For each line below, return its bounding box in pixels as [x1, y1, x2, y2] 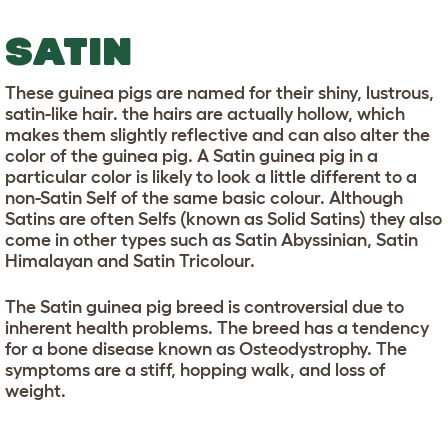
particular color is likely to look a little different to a [5, 167, 417, 188]
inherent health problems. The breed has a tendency [5, 318, 429, 339]
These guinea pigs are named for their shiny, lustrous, [5, 83, 434, 104]
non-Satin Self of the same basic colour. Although [5, 188, 403, 209]
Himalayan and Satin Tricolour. [5, 251, 255, 272]
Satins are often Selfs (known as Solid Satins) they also [5, 209, 442, 230]
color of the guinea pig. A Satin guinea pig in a [5, 146, 378, 167]
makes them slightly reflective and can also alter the [5, 125, 430, 146]
